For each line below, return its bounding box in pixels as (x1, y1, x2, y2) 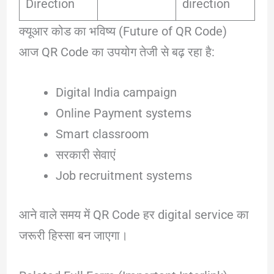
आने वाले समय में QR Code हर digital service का (18, 207, 249, 222)
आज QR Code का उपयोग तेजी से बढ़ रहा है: (18, 44, 215, 59)
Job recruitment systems (55, 168, 192, 183)
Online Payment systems (55, 105, 191, 120)
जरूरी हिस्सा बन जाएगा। (18, 228, 128, 243)
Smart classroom (55, 126, 149, 141)
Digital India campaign (55, 84, 177, 100)
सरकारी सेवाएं (55, 147, 116, 162)
